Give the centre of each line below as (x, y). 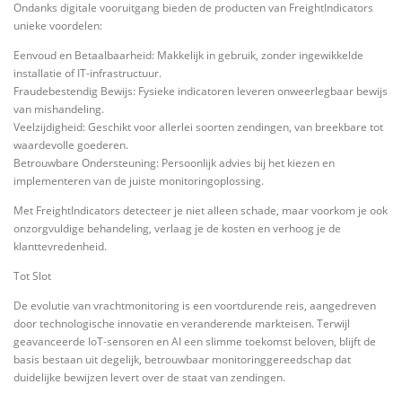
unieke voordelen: (58, 25)
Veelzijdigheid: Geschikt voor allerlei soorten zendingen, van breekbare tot (198, 127)
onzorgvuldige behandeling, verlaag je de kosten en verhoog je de (177, 228)
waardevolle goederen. (71, 144)
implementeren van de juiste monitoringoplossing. (139, 180)
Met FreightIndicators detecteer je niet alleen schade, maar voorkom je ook (201, 210)
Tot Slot (32, 276)
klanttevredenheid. (60, 246)
